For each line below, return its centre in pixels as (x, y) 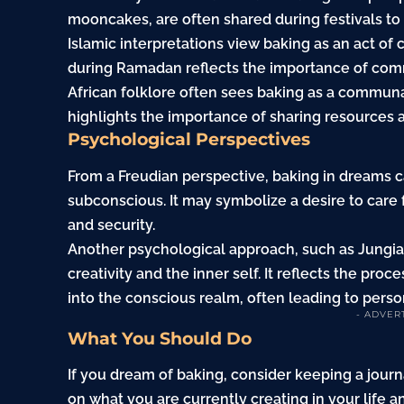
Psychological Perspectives (189, 140)
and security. (112, 225)
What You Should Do (160, 338)
